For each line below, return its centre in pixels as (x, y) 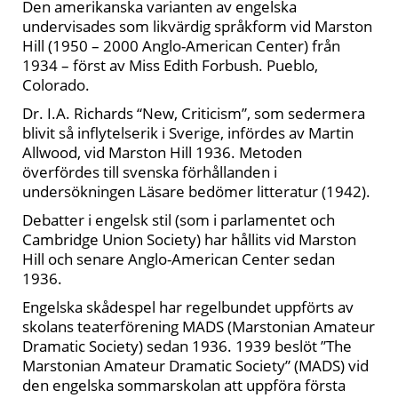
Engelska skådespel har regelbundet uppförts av (188, 307)
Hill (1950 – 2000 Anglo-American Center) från (181, 46)
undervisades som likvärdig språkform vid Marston (197, 26)
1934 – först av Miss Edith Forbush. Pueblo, (170, 65)
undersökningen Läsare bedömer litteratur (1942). (196, 191)
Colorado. (56, 85)
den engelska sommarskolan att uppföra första (184, 385)
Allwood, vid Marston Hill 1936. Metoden (162, 152)
